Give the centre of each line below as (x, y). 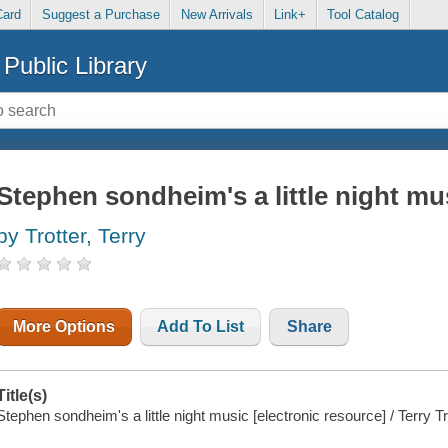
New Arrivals (216, 15)
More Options (64, 327)
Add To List (201, 327)
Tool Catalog (363, 15)
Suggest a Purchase (100, 15)
